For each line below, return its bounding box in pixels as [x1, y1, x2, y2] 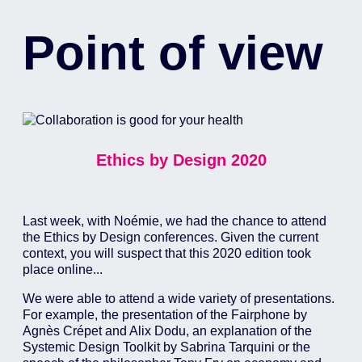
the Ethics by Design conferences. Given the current [22, 230, 318, 244]
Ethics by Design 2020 [95, 151, 267, 169]
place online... [22, 263, 103, 276]
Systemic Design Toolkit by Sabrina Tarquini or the [22, 340, 310, 354]
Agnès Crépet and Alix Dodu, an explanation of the [22, 324, 312, 338]
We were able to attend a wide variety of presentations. [22, 292, 335, 305]
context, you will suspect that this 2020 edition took [22, 246, 311, 260]
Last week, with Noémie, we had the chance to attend [22, 214, 326, 228]
